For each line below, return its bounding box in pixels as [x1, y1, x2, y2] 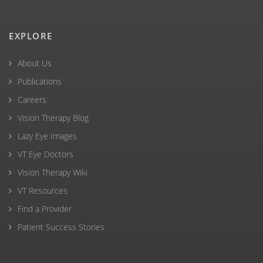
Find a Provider [18, 203, 72, 215]
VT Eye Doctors [18, 149, 73, 160]
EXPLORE [9, 30, 53, 42]
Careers [18, 94, 46, 106]
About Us [18, 58, 52, 69]
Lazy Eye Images [18, 130, 77, 142]
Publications [18, 76, 62, 87]
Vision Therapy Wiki [18, 167, 87, 178]
